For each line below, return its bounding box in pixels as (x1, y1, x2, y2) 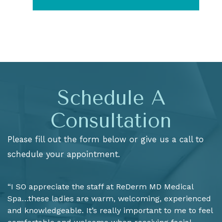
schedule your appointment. (7, 149, 120, 159)
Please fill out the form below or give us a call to (7, 134, 204, 144)
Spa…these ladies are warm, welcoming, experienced (7, 194, 211, 204)
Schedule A (56, 86, 166, 110)
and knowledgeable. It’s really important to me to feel (7, 206, 213, 216)
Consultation (51, 109, 171, 132)
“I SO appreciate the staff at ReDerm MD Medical (7, 182, 193, 192)
